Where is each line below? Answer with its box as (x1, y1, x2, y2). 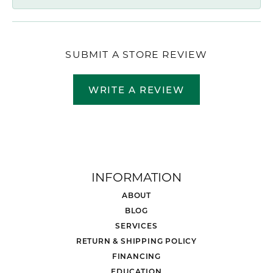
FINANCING (112, 250, 161, 261)
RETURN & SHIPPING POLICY (76, 235, 197, 246)
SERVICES (115, 220, 158, 230)
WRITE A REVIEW (88, 83, 185, 96)
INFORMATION (91, 168, 182, 185)
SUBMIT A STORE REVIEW (65, 48, 208, 60)
